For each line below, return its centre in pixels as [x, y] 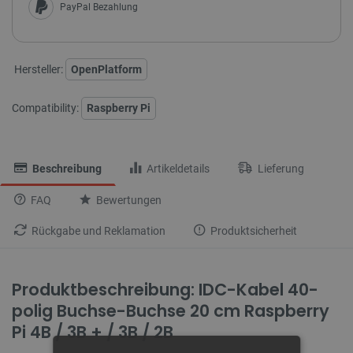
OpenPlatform [106, 69]
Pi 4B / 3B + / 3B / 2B [93, 332]
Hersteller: [39, 69]
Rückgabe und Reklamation [97, 231]
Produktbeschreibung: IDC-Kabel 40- [165, 289]
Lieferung [280, 169]
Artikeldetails [177, 169]
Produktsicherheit [253, 231]
